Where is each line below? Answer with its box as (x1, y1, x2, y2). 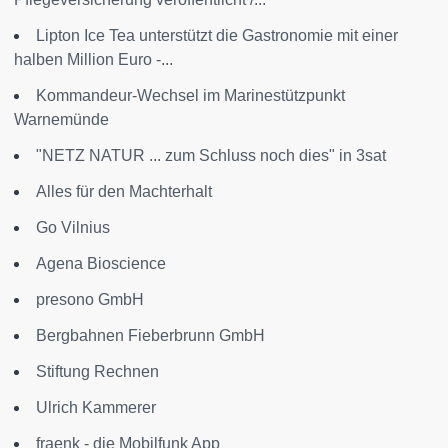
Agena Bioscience (36, 255, 166, 272)
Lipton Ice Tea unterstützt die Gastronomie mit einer (36, 27, 398, 44)
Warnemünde (14, 111, 109, 128)
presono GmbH (36, 291, 144, 308)
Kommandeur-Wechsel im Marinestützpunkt (36, 87, 345, 104)
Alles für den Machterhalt (36, 183, 212, 200)
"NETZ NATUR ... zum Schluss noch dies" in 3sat (36, 147, 386, 164)
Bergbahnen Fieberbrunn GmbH (36, 327, 265, 344)
